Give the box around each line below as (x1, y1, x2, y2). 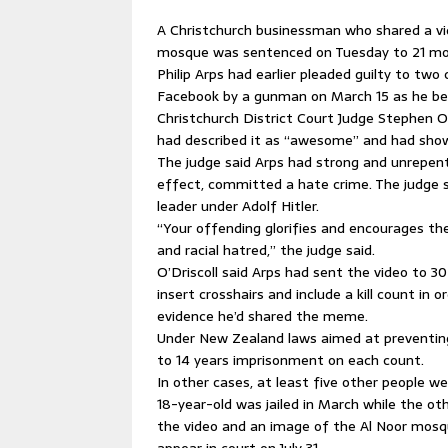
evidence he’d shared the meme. (157, 305, 368, 328)
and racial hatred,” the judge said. (157, 239, 375, 262)
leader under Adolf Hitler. (157, 195, 319, 218)
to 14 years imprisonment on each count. (157, 349, 424, 372)
